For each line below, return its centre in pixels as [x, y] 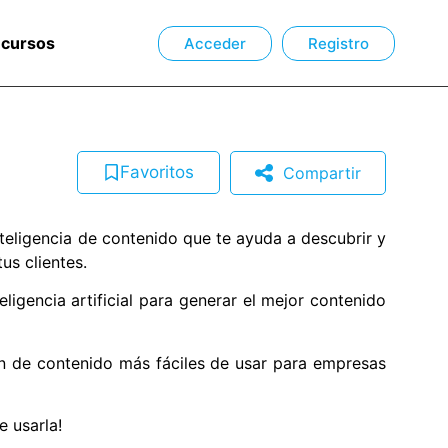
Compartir [322, 173]
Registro [339, 43]
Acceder [215, 43]
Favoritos [157, 172]
